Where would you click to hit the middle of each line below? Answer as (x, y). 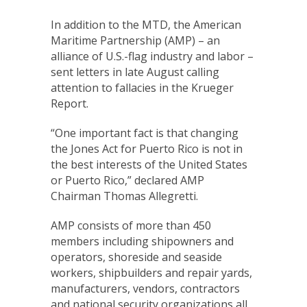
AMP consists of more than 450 (131, 225)
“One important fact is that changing (145, 133)
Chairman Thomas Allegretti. (124, 196)
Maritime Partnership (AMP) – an (135, 40)
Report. (70, 103)
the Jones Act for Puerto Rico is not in (147, 149)
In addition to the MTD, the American (146, 25)
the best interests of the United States (149, 164)
